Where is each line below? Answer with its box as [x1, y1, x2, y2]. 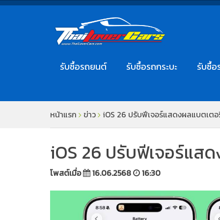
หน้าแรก [50, 109, 77, 121]
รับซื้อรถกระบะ [126, 60, 177, 74]
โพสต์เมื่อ [50, 167, 83, 179]
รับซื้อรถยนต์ [60, 60, 107, 74]
